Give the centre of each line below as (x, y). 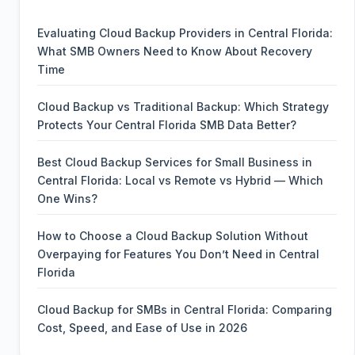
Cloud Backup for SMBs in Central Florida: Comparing (185, 310)
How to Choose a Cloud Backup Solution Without (173, 236)
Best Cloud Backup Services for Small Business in (175, 162)
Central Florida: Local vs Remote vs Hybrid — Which (180, 181)
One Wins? (67, 199)
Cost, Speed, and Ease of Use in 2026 (142, 328)
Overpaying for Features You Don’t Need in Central (178, 254)
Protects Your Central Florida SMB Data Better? (167, 125)
